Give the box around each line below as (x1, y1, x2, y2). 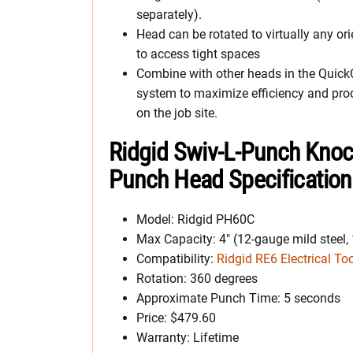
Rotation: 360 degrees (136, 270, 258, 286)
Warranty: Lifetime (136, 329, 239, 345)
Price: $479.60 (136, 310, 216, 325)
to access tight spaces (136, 46, 260, 61)
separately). (136, 6, 202, 22)
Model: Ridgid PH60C (136, 211, 255, 227)
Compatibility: (136, 251, 217, 266)
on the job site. (136, 105, 217, 121)
